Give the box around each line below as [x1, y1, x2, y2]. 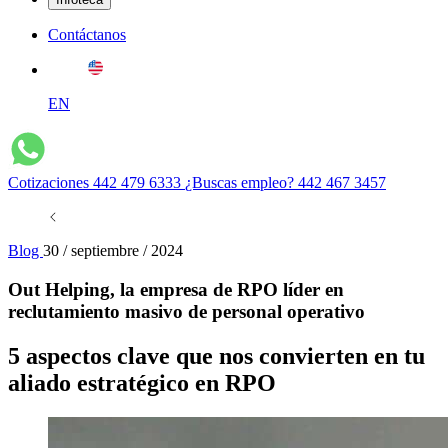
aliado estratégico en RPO [8, 369, 276, 396]
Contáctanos [48, 26, 126, 43]
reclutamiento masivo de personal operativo [8, 300, 365, 322]
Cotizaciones [8, 174, 93, 191]
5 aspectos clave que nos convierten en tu [8, 342, 425, 369]
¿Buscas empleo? [185, 174, 298, 191]
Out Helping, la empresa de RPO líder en [8, 278, 344, 300]
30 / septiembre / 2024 [43, 242, 183, 259]
